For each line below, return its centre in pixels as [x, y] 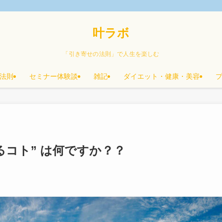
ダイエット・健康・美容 [162, 76]
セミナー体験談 [54, 76]
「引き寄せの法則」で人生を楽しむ [111, 54]
